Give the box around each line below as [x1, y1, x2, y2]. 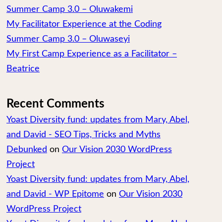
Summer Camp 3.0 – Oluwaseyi [6, 35, 130, 44]
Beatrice [6, 64, 40, 73]
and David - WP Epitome [6, 190, 104, 199]
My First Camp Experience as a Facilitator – [6, 50, 177, 58]
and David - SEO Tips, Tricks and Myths [6, 130, 161, 139]
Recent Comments [6, 98, 105, 110]
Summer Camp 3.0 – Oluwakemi [6, 5, 133, 14]
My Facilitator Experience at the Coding [6, 20, 162, 29]
